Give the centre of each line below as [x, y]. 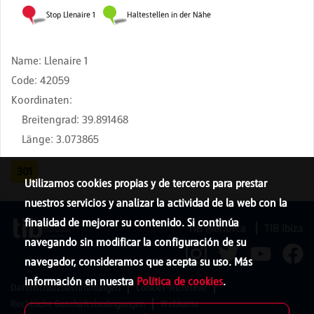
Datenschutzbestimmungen [66, 288]
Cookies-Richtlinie [171, 288]
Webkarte [180, 304]
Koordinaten [40, 100]
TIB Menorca [218, 228]
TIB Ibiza [284, 228]
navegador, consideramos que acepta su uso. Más [138, 262]
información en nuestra [81, 281]
